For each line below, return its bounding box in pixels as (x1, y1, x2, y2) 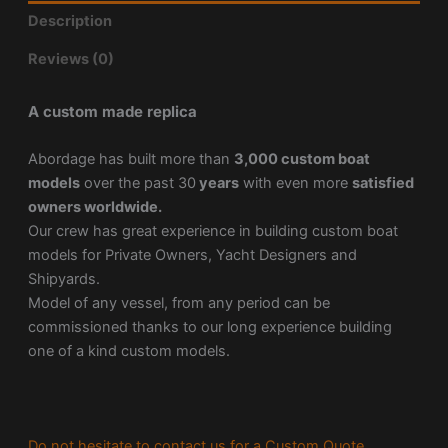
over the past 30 (79, 173, 196, 192)
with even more (238, 173, 352, 192)
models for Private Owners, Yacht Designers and (27, 245, 357, 264)
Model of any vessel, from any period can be (27, 293, 330, 312)
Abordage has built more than (27, 149, 234, 168)
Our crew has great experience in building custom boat (27, 221, 398, 240)
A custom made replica (27, 102, 197, 122)
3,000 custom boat (233, 149, 370, 168)
